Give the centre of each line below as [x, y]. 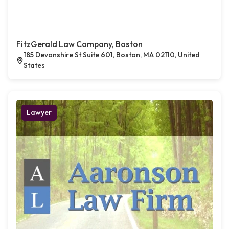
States [35, 66]
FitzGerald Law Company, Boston [79, 44]
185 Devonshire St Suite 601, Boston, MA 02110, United [112, 55]
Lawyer [39, 113]
